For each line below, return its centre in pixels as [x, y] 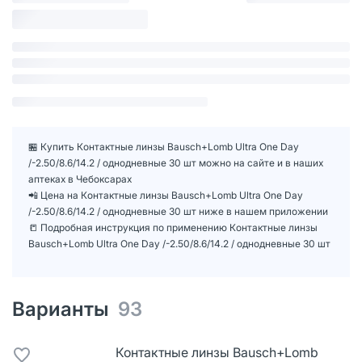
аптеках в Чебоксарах [80, 179]
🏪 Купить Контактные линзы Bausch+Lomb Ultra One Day [164, 146]
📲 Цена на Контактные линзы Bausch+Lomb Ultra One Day [166, 195]
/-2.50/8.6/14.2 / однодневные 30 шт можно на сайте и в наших [176, 162]
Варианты [65, 309]
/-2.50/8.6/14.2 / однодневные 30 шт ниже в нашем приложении [178, 211]
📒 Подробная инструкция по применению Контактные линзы [173, 227]
